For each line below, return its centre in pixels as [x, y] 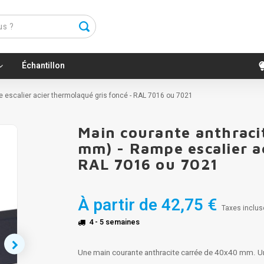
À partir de [118, 205]
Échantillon [43, 66]
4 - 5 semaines [114, 222]
